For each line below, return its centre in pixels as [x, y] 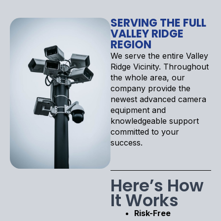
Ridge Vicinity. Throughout [160, 66]
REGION [131, 44]
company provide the [150, 88]
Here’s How [157, 185]
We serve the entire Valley [159, 55]
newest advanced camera [158, 99]
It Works [145, 200]
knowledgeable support [155, 121]
